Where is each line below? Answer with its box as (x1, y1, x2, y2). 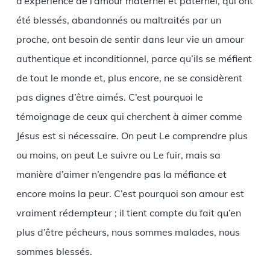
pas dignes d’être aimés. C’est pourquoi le (16, 90, 203, 103)
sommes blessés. (16, 245, 92, 257)
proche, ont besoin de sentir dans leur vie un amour (16, 33, 244, 45)
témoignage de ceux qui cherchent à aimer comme (16, 110, 242, 122)
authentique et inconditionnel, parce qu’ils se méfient (16, 52, 252, 64)
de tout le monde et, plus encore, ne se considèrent (16, 71, 242, 84)
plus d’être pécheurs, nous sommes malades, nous (16, 225, 240, 238)
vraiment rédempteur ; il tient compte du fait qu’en (16, 206, 241, 219)
